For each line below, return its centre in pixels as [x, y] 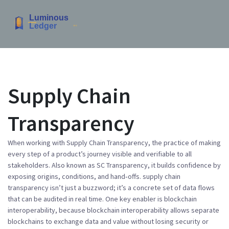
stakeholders [28, 165]
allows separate [195, 210]
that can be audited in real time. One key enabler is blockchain [102, 199]
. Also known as [73, 165]
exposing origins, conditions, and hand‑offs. [75, 176]
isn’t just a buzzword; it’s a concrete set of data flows [132, 188]
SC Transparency [122, 165]
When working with [37, 143]
